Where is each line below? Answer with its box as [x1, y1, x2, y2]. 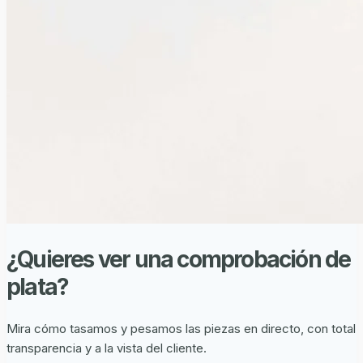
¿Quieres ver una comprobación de [6, 245, 351, 273]
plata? [6, 272, 69, 301]
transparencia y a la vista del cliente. [6, 340, 207, 356]
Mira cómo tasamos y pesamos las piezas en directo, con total [6, 320, 356, 336]
